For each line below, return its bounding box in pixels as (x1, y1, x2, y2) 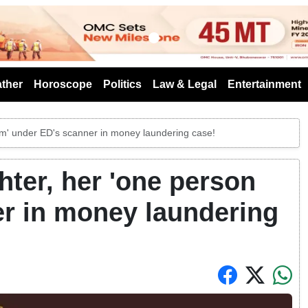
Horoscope (34, 78, 92, 90)
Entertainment (228, 78, 301, 90)
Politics (103, 78, 142, 90)
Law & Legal (153, 78, 217, 90)
